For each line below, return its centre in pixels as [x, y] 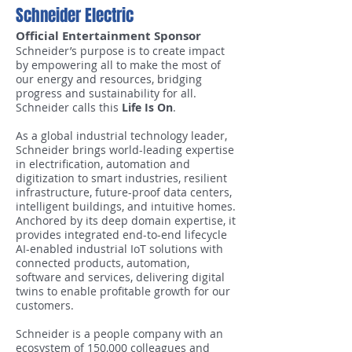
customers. [45, 305]
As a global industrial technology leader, [121, 136]
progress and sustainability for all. [106, 93]
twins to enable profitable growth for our [123, 291]
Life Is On [147, 107]
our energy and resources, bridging [109, 79]
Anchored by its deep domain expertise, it [126, 220]
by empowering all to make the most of [118, 65]
